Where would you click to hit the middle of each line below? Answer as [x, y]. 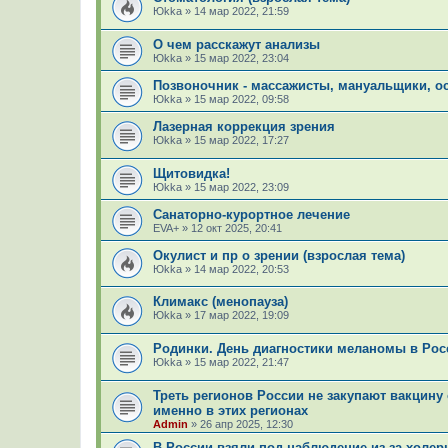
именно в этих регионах [230, 410]
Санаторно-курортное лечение [251, 214]
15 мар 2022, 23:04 [241, 57]
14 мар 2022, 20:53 [241, 268]
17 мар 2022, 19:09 [241, 315]
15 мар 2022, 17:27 [241, 139]
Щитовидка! [191, 173]
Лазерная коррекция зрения [244, 126]
